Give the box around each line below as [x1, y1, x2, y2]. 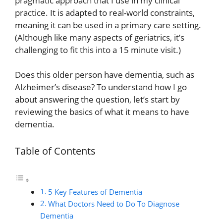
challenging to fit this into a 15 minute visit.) [15, 44, 181, 55]
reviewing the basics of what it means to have [15, 106, 189, 118]
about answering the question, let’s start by [15, 94, 180, 106]
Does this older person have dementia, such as [15, 69, 194, 81]
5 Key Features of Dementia [48, 187, 143, 197]
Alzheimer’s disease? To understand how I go [15, 81, 187, 93]
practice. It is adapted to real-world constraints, [15, 6, 195, 18]
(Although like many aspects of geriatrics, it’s [15, 31, 184, 43]
